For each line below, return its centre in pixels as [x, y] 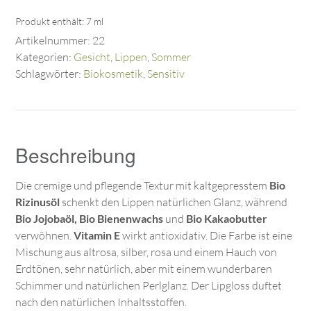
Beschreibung [76, 155]
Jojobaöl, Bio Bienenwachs [98, 219]
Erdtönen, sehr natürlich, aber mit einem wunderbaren [144, 269]
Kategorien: [44, 57]
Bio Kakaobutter [227, 219]
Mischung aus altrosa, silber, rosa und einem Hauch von [146, 252]
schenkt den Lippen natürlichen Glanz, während [174, 202]
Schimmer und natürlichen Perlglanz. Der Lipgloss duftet [149, 286]
